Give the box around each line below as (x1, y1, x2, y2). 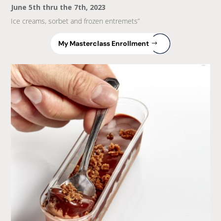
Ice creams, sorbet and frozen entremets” (11, 16, 140, 26)
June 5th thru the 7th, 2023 (11, 2, 106, 12)
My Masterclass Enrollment (58, 38, 149, 48)
